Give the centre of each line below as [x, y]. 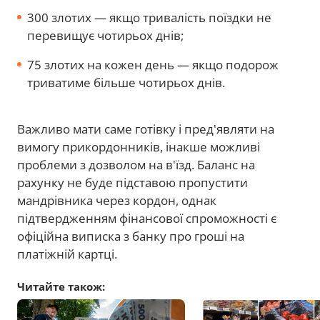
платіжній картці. [67, 254]
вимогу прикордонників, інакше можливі [139, 147]
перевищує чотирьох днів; [105, 35]
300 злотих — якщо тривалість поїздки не [149, 17]
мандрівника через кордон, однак [117, 200]
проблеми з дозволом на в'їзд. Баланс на [136, 165]
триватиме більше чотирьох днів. [126, 82]
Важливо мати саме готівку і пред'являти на [146, 129]
